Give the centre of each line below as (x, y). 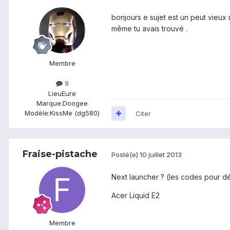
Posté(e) (126, 155)
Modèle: (37, 113)
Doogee (75, 103)
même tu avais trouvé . (149, 29)
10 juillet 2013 (161, 155)
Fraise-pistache (60, 154)
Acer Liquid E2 (136, 195)
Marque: (50, 103)
